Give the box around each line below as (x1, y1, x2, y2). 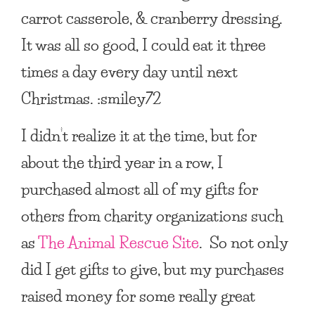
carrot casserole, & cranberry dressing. (21, 4, 286, 31)
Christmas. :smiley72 (21, 84, 161, 111)
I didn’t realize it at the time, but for (21, 122, 257, 148)
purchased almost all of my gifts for (21, 175, 258, 202)
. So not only (199, 229, 288, 255)
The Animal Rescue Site (38, 229, 199, 255)
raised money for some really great (21, 282, 255, 309)
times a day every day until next (21, 58, 238, 84)
